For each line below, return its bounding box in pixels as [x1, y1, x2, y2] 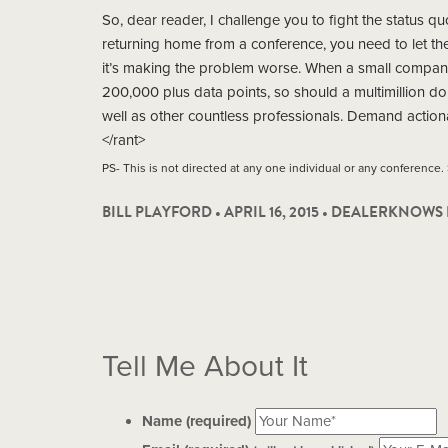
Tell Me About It [102, 348, 308, 385]
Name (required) [142, 412, 251, 430]
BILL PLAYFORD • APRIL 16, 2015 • [102, 201, 331, 223]
